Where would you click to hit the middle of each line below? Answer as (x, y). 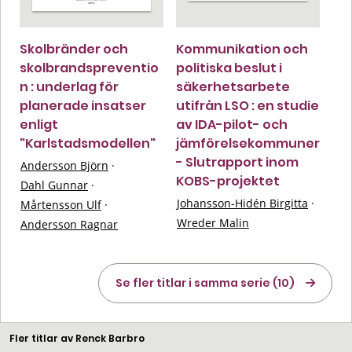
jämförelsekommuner (248, 143)
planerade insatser (83, 105)
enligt (39, 124)
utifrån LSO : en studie (247, 105)
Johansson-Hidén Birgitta (242, 203)
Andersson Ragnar (69, 224)
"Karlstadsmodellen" (88, 143)
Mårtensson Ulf (61, 204)
